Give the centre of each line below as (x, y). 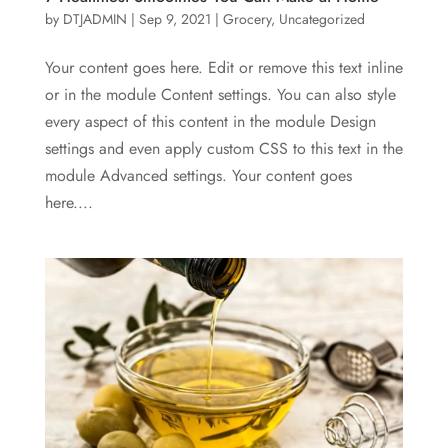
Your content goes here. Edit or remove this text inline (223, 68)
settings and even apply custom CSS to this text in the (223, 149)
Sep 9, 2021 (174, 19)
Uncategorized (321, 19)
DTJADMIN (94, 19)
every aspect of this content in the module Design (210, 122)
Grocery (246, 19)
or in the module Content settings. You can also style (220, 95)
